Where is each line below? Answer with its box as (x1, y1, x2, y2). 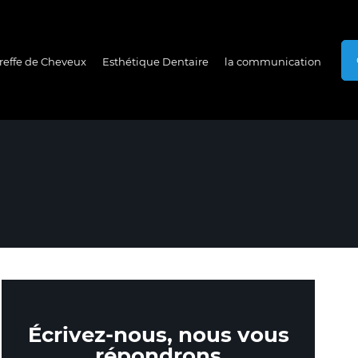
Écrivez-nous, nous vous (27, 322, 289, 348)
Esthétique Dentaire (102, 54, 209, 68)
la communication (225, 54, 321, 68)
